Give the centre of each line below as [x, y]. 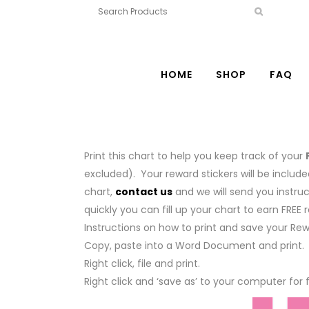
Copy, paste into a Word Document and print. [194, 246]
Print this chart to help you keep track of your [195, 156]
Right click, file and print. [142, 263]
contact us [144, 192]
